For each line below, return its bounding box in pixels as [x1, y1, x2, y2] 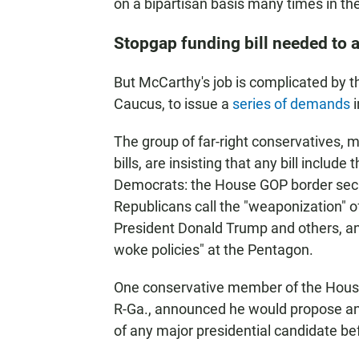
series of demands [232, 95, 350, 112]
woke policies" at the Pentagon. [114, 241, 313, 258]
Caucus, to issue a [114, 95, 232, 112]
